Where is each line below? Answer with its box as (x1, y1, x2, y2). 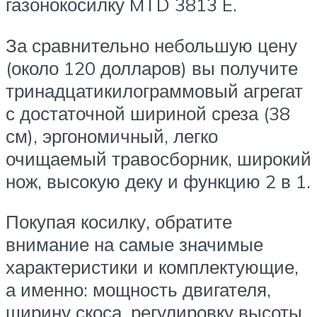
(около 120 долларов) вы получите (6, 56, 298, 79)
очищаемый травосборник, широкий (6, 146, 311, 170)
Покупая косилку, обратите (6, 210, 232, 234)
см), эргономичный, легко (6, 124, 218, 147)
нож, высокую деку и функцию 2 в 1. (6, 169, 311, 192)
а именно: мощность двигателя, (6, 278, 271, 301)
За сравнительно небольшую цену (6, 33, 297, 57)
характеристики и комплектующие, (6, 255, 299, 279)
